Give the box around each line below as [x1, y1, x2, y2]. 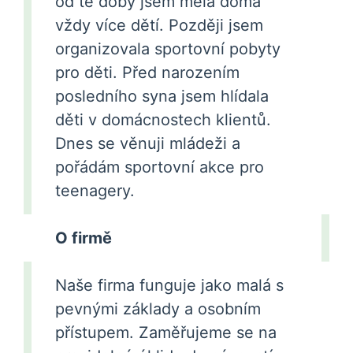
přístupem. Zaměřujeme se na [55, 323, 277, 342]
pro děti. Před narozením [55, 63, 240, 82]
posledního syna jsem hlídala [55, 87, 269, 106]
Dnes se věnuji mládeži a [55, 134, 240, 153]
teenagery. [55, 181, 135, 200]
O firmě [55, 229, 112, 247]
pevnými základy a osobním [55, 299, 261, 318]
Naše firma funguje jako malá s [55, 276, 284, 295]
